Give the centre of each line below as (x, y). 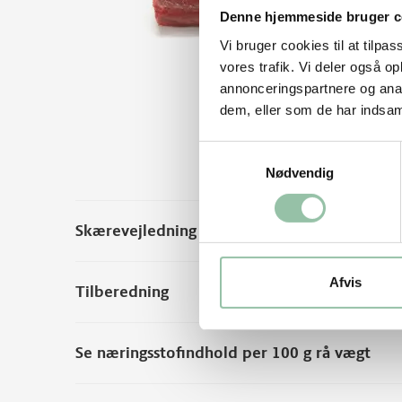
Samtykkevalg (241, 151)
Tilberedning (122, 292)
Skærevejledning (136, 231)
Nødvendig (300, 172)
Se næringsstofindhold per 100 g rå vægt (223, 353)
